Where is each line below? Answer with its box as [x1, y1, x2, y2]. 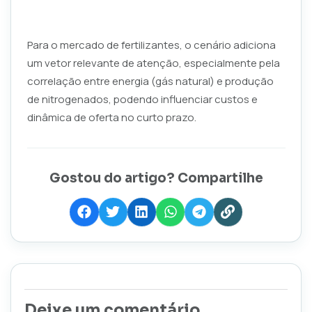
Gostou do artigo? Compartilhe [49, 169, 263, 186]
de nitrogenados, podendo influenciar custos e [26, 91, 258, 107]
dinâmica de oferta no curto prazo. [26, 109, 196, 125]
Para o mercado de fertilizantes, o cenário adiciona [26, 37, 276, 52]
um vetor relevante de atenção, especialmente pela [26, 55, 280, 70]
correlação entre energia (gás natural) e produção [26, 73, 274, 88]
